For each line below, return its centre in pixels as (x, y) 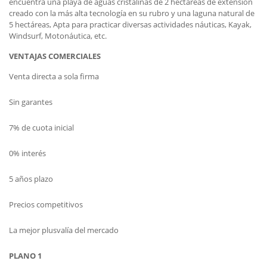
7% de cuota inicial (41, 128)
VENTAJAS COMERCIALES (55, 56)
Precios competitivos (46, 205)
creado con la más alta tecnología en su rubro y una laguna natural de (132, 13)
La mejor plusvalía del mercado (64, 230)
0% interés (27, 153)
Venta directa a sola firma (54, 77)
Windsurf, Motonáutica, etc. (58, 36)
